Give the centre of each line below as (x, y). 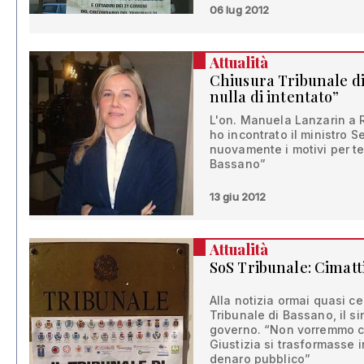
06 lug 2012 (239, 9)
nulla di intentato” (274, 96)
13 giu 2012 (238, 196)
